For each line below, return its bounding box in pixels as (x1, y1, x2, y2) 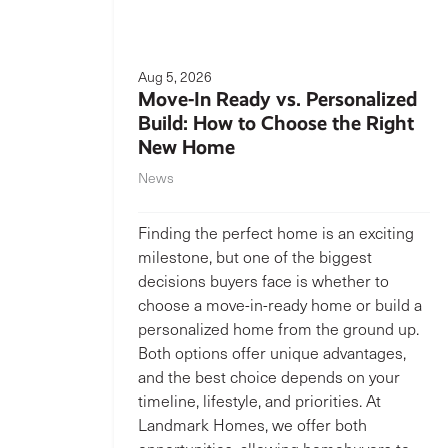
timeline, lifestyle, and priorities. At (138, 390, 381, 411)
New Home (138, 135, 235, 159)
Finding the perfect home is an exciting (138, 222, 414, 243)
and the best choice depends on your (138, 366, 400, 387)
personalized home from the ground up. (138, 318, 419, 339)
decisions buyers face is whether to (138, 270, 389, 291)
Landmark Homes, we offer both (138, 414, 367, 435)
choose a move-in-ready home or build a (138, 294, 422, 315)
